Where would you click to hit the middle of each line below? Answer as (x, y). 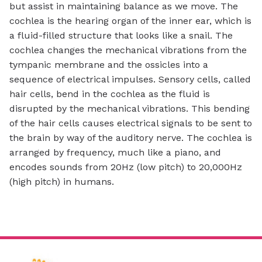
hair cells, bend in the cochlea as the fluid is (110, 94)
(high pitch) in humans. (62, 182)
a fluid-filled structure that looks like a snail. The (121, 36)
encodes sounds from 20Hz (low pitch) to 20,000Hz (126, 167)
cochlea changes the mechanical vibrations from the (128, 50)
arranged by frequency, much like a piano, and (115, 153)
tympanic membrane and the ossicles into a (109, 65)
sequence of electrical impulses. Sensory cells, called (130, 80)
